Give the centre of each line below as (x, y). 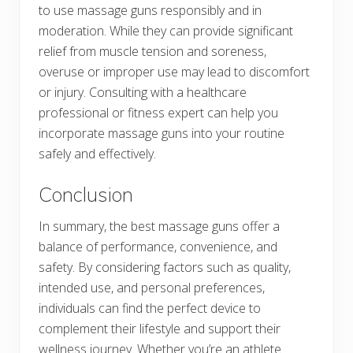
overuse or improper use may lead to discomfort (174, 71)
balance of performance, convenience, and (158, 246)
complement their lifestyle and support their (160, 328)
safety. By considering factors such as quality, (165, 267)
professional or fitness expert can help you (158, 112)
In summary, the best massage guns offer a (159, 226)
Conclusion (86, 194)
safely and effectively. (97, 153)
